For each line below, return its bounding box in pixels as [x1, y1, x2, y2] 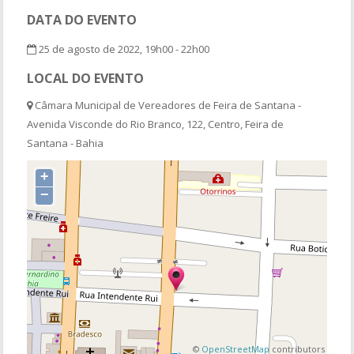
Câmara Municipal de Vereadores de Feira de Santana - [32, 97, 302, 112]
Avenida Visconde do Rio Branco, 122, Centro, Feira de [27, 116, 284, 131]
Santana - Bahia [27, 135, 104, 150]
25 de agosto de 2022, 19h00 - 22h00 [36, 41, 210, 56]
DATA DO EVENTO [27, 10, 137, 28]
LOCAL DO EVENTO [27, 69, 145, 87]
